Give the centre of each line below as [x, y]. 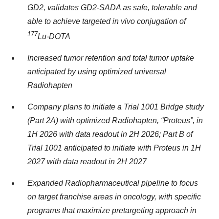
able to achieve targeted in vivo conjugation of [107, 21]
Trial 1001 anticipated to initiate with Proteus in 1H [114, 148]
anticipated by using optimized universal [97, 72]
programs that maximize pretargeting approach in [112, 211]
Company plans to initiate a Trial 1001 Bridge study [116, 107]
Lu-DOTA [54, 37]
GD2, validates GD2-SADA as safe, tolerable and [112, 8]
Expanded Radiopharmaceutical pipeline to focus [113, 183]
